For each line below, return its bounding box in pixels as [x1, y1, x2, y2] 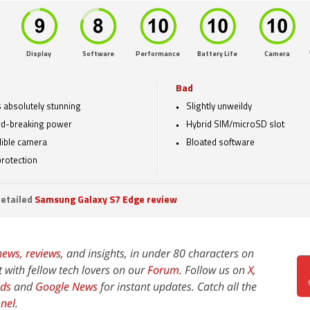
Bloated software [186, 138, 255, 147]
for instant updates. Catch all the [98, 279, 257, 294]
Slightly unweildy [186, 102, 252, 111]
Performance [136, 51, 180, 58]
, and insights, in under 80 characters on [61, 246, 254, 261]
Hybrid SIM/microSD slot [186, 120, 284, 129]
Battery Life [197, 51, 237, 58]
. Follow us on [179, 262, 248, 277]
